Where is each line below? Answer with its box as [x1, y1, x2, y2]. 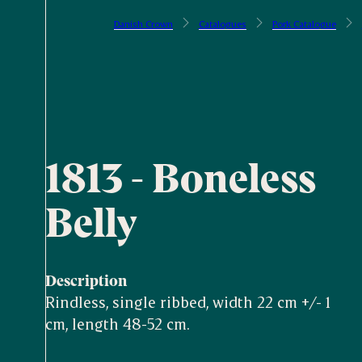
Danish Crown [113, 17, 173, 30]
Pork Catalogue [271, 17, 336, 30]
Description [45, 271, 127, 289]
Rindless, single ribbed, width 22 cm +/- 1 [45, 293, 330, 311]
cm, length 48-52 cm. [45, 314, 190, 333]
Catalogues [198, 17, 246, 30]
